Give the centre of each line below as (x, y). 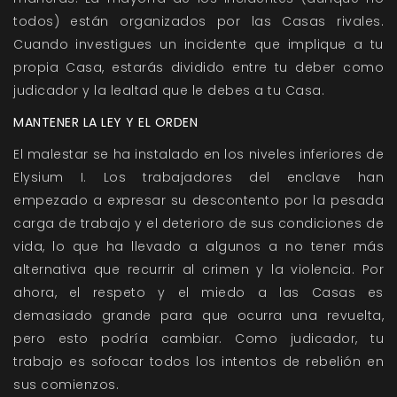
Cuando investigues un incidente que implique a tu (198, 45)
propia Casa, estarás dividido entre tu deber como (198, 68)
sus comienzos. (66, 385)
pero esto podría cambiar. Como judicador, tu (198, 339)
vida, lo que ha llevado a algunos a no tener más (198, 247)
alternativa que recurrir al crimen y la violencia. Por (198, 270)
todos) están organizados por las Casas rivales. (198, 22)
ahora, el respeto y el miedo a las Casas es (198, 293)
